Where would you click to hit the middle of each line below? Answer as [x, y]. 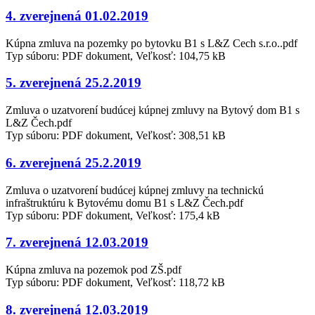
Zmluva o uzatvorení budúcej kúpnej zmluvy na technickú [135, 190]
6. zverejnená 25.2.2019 [73, 162]
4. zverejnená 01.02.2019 [77, 16]
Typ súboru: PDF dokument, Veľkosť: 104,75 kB [116, 56]
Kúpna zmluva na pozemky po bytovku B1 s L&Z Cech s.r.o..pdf [152, 43]
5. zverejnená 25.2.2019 [73, 83]
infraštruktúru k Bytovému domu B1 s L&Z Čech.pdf [124, 202]
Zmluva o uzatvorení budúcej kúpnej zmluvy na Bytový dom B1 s [153, 110]
